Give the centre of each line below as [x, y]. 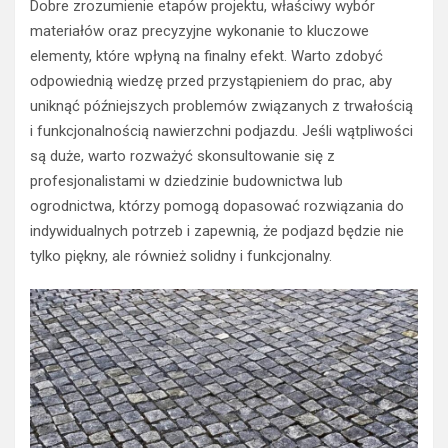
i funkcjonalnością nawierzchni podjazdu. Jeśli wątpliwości [221, 131]
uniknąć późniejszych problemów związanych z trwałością [221, 106]
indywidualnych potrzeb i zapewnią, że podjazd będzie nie [217, 231]
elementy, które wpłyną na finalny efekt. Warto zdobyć [206, 56]
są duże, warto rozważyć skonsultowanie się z [182, 156]
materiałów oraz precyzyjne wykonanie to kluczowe [199, 31]
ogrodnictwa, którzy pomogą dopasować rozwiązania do [217, 206]
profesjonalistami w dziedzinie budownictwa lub [186, 181]
